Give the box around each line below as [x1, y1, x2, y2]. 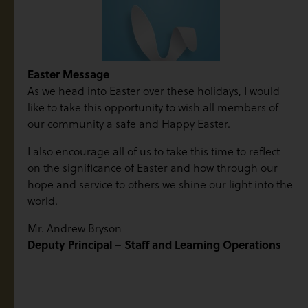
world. [27, 192, 58, 208]
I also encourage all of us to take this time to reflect [27, 143, 280, 159]
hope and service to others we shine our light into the [27, 176, 293, 192]
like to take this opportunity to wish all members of [27, 99, 278, 115]
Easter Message [27, 65, 109, 82]
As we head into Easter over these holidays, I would [27, 82, 280, 98]
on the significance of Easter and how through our [27, 159, 278, 175]
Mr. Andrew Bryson [27, 220, 122, 236]
